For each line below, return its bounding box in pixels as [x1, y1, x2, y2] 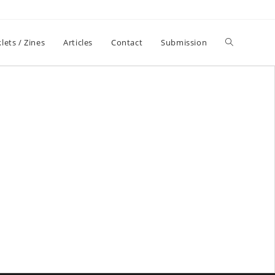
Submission [161, 37, 207, 48]
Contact [110, 37, 143, 48]
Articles [63, 37, 93, 48]
